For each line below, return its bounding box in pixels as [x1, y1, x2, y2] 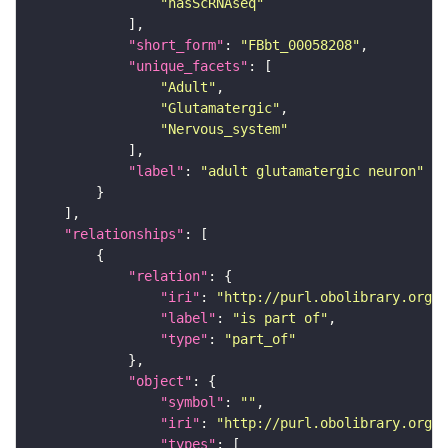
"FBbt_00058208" [240, 37, 360, 54]
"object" [128, 373, 192, 390]
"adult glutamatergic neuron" [200, 163, 424, 180]
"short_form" [128, 37, 224, 54]
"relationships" [64, 226, 184, 243]
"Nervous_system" [160, 121, 288, 138]
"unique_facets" [128, 58, 248, 75]
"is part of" [232, 310, 328, 327]
